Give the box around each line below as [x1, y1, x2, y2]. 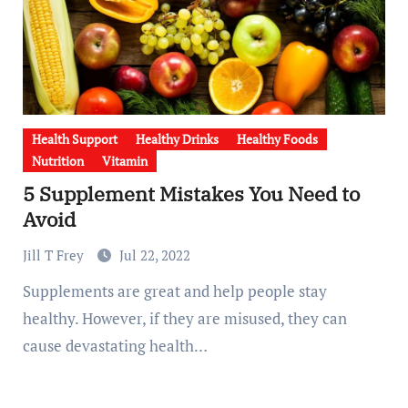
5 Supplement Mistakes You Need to [22, 179, 360, 207]
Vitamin [101, 151, 148, 169]
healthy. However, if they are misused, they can [22, 307, 347, 329]
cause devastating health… [22, 334, 208, 356]
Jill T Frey [22, 245, 87, 264]
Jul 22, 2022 [118, 245, 190, 264]
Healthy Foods [236, 129, 318, 148]
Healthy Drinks [135, 129, 219, 148]
